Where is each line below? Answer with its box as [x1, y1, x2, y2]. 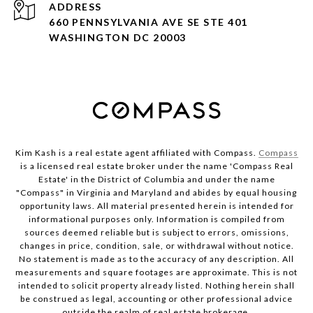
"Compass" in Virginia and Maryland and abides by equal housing [16, 187, 297, 198]
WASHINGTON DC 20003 [49, 31, 187, 44]
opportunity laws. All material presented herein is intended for [19, 201, 294, 212]
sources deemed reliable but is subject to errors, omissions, [24, 227, 289, 238]
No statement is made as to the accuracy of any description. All [19, 254, 294, 265]
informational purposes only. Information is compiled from [28, 214, 285, 225]
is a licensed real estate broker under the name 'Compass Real [20, 161, 293, 172]
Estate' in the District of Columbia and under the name [38, 174, 275, 185]
